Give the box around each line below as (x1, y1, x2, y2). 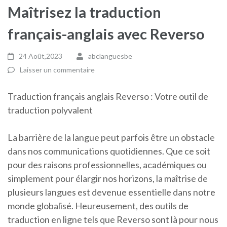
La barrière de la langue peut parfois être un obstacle (8, 132, 215, 143)
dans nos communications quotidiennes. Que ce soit (8, 145, 210, 157)
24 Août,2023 (19, 52, 63, 60)
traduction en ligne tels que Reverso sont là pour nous (8, 214, 218, 225)
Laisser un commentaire (20, 65, 95, 74)
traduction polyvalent (8, 104, 93, 116)
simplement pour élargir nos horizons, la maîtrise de (8, 173, 208, 184)
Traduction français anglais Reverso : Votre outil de (8, 91, 208, 102)
